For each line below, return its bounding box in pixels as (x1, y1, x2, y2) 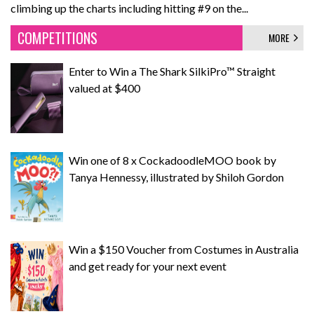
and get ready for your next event (69, 259, 226, 273)
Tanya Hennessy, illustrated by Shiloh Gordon (69, 170, 284, 184)
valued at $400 (69, 81, 140, 95)
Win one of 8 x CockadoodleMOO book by (69, 153, 276, 168)
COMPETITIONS (18, 27, 97, 49)
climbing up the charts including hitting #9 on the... (11, 1, 248, 15)
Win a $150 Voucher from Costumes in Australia (69, 243, 299, 257)
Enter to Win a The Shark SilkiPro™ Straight (69, 64, 275, 78)
